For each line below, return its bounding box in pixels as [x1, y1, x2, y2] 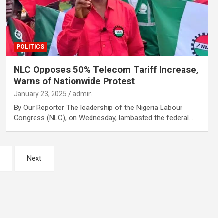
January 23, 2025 [13, 90, 67, 98]
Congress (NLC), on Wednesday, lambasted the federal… [13, 113, 193, 122]
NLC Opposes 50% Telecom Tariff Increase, [13, 63, 199, 75]
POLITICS [16, 43, 44, 50]
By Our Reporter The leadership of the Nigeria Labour [13, 103, 182, 112]
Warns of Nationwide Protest [13, 75, 135, 87]
